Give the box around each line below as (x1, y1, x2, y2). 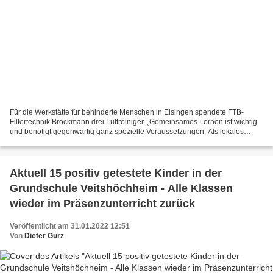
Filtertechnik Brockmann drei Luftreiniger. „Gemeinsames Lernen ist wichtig (10, 117, 257, 126)
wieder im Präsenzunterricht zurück (10, 197, 195, 210)
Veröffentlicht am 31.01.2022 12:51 (10, 221, 130, 230)
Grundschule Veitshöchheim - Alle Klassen (10, 182, 233, 194)
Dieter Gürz (24, 231, 64, 240)
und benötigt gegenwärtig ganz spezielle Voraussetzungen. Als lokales (10, 127, 244, 136)
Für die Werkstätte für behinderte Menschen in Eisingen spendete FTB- (10, 107, 244, 116)
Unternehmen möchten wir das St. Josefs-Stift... (10, 136, 165, 146)
